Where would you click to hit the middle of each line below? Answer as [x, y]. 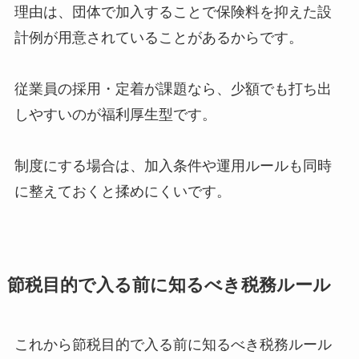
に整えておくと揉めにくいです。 [122, 191]
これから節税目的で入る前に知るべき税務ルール [173, 344]
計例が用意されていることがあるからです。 [158, 37]
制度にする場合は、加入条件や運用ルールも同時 [173, 165]
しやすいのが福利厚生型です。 [115, 114]
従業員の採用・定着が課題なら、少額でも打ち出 [173, 89]
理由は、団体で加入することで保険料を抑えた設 [173, 12]
